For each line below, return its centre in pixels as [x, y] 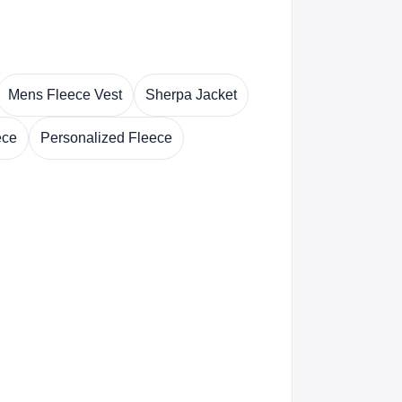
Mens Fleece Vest [65, 95]
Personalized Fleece [106, 138]
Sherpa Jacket [191, 95]
